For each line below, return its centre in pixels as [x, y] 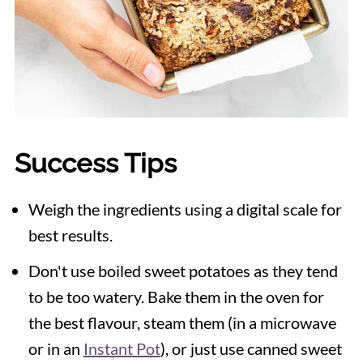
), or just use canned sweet [251, 349]
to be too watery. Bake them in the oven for [176, 297]
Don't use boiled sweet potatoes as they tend [183, 271]
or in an [56, 349]
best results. [70, 235]
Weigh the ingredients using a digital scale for [185, 209]
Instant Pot [122, 349]
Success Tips [95, 164]
